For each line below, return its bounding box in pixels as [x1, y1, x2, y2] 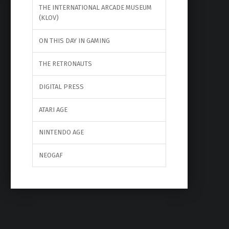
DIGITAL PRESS [38, 82, 84, 90]
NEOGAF [38, 151, 63, 159]
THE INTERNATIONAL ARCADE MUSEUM [38, 3, 152, 11]
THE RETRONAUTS [38, 59, 92, 67]
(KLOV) [38, 13, 59, 21]
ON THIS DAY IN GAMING [38, 36, 110, 44]
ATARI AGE [38, 105, 67, 113]
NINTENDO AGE [38, 128, 84, 136]
